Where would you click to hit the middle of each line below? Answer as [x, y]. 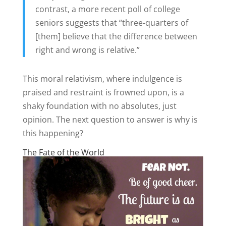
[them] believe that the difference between [116, 37]
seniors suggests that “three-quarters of [111, 23]
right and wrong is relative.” [87, 50]
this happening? [53, 133]
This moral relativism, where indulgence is [102, 79]
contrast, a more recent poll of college [107, 9]
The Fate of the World [63, 153]
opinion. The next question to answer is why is [110, 120]
